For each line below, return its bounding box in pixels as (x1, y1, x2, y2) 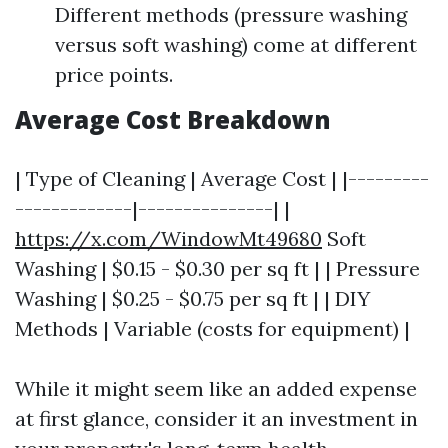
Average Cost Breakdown (15, 103, 331, 136)
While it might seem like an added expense (15, 376, 417, 401)
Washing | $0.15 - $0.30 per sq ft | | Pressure (15, 256, 420, 281)
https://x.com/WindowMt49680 (15, 226, 322, 251)
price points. (55, 62, 173, 87)
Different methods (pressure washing (55, 2, 407, 27)
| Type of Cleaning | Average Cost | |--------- (15, 166, 429, 191)
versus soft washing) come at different (55, 32, 417, 57)
